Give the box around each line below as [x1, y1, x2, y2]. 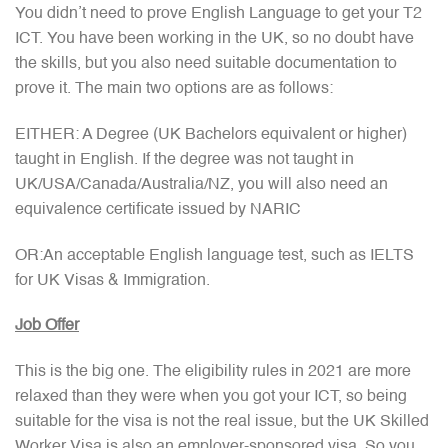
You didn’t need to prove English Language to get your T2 [15, 5, 422, 22]
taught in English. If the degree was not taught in [15, 151, 354, 168]
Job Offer [15, 318, 79, 335]
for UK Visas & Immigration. [15, 272, 210, 289]
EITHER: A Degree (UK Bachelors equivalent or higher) [15, 126, 407, 143]
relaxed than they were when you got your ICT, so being [15, 389, 407, 406]
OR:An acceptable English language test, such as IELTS [15, 247, 414, 264]
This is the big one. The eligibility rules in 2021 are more [15, 364, 411, 381]
